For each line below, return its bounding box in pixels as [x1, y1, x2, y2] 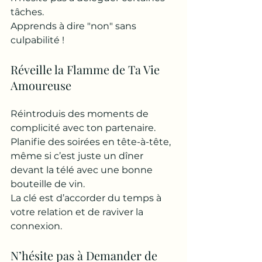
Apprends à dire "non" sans [11, 20, 139, 32]
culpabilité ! [11, 35, 64, 46]
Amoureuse [11, 77, 71, 93]
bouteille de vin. [11, 178, 87, 189]
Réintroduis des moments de [11, 108, 151, 119]
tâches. [11, 6, 46, 18]
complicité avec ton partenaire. [11, 122, 158, 133]
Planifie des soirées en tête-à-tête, [11, 136, 173, 147]
